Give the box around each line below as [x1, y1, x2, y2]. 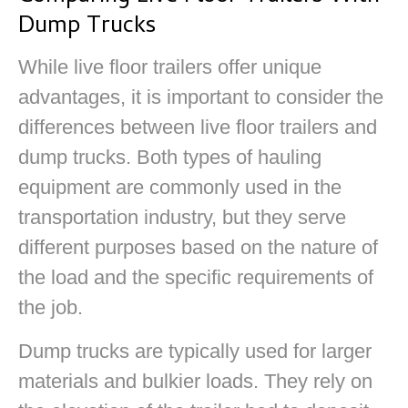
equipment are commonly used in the [18, 176, 342, 199]
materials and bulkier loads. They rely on [18, 369, 372, 393]
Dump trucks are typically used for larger [18, 339, 372, 362]
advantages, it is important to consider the [18, 86, 383, 109]
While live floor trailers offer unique [18, 56, 321, 79]
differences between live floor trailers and [18, 116, 377, 139]
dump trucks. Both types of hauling [18, 146, 321, 169]
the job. [18, 296, 83, 320]
